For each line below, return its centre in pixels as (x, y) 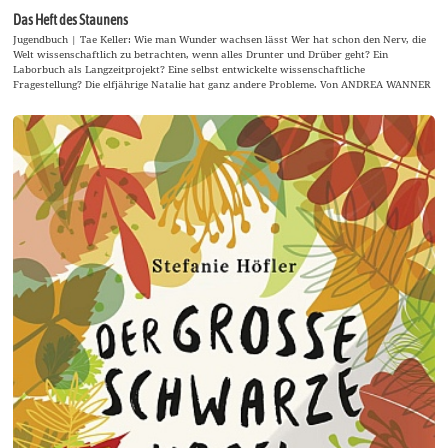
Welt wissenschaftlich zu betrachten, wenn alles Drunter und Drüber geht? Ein (201, 53)
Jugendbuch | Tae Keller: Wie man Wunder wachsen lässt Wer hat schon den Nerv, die (220, 38)
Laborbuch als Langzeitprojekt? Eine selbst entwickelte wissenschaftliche (189, 68)
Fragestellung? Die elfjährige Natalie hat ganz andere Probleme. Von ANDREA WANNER (222, 83)
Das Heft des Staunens (71, 19)
